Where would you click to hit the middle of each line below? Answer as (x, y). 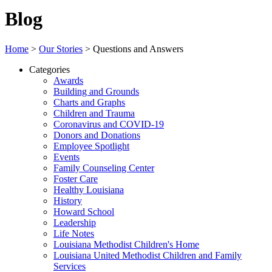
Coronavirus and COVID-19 (109, 124)
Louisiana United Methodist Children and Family (148, 255)
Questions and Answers (138, 49)
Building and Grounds (96, 91)
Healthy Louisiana (89, 189)
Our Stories (61, 49)
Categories (49, 69)
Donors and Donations (97, 135)
